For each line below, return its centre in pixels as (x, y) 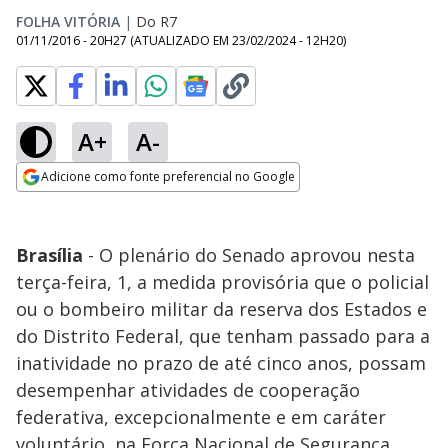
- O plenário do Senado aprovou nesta (249, 255)
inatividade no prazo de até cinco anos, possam (221, 363)
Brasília (49, 255)
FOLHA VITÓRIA (68, 21)
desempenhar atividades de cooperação (188, 390)
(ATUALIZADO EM (181, 40)
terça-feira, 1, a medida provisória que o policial (222, 282)
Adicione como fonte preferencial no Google (168, 176)
